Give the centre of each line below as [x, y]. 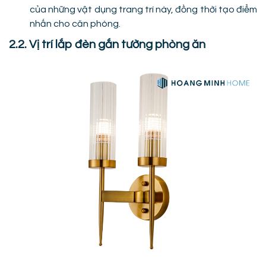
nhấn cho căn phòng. [75, 24]
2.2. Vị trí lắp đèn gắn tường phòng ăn [107, 45]
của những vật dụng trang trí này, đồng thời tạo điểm [143, 9]
